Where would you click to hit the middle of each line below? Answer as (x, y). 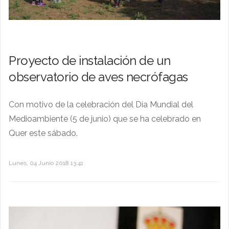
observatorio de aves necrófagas (98, 77)
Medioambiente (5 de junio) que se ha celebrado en (105, 119)
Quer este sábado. (43, 133)
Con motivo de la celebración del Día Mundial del (101, 104)
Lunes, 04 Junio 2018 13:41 (46, 163)
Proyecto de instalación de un (90, 60)
